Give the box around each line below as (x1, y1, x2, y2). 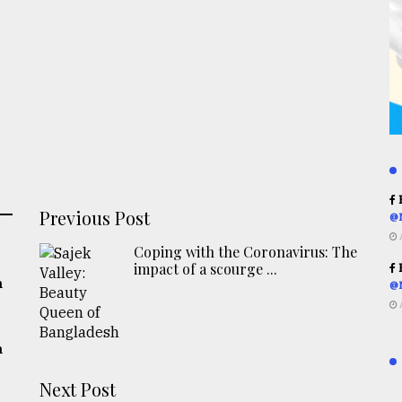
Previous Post (39, 205, 151, 230)
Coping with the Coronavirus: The (134, 241, 358, 261)
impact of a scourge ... (134, 258, 278, 278)
